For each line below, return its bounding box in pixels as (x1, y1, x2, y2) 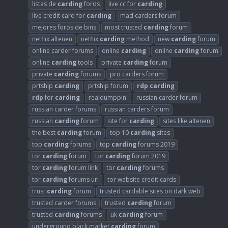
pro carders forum (110, 69, 164, 78)
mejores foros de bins (32, 22, 96, 32)
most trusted (105, 22, 144, 32)
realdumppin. (89, 93, 128, 102)
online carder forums (32, 46, 93, 55)
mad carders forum (120, 11, 177, 20)
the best (32, 128, 57, 137)
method (125, 34, 149, 43)
